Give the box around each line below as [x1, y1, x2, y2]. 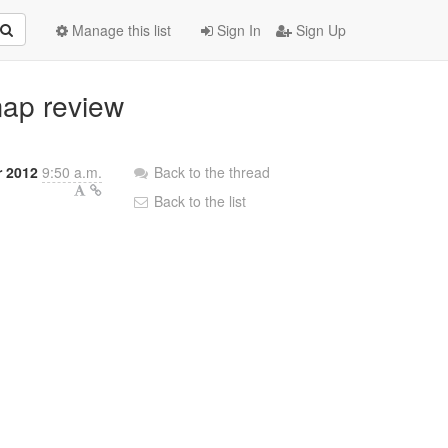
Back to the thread [154, 162, 271, 182]
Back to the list [150, 191, 247, 211]
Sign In [213, 20, 261, 40]
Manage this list [68, 20, 171, 40]
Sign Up [292, 20, 346, 40]
